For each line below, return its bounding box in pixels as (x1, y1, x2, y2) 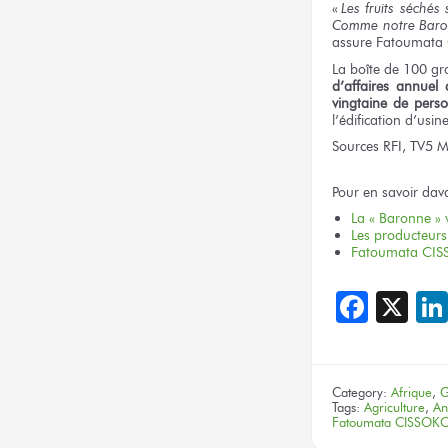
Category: (332, 385, 391, 401)
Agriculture (364, 400, 425, 416)
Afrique (391, 385, 432, 401)
